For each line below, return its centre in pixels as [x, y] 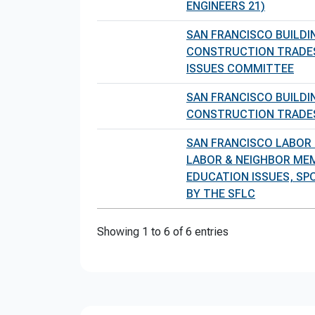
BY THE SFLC [221, 194]
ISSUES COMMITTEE [240, 69]
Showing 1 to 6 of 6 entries [163, 232]
